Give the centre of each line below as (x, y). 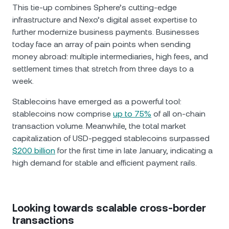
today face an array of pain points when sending (101, 44)
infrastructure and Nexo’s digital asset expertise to (105, 20)
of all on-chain (178, 114)
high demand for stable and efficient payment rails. (105, 163)
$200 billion (34, 151)
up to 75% (132, 114)
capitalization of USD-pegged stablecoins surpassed (111, 138)
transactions (43, 220)
